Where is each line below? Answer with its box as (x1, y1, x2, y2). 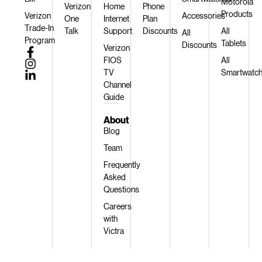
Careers (103, 201, 132, 211)
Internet (103, 13, 129, 23)
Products (221, 8, 253, 19)
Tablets (221, 37, 247, 48)
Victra (103, 225, 124, 236)
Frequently (103, 159, 140, 170)
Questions (103, 184, 139, 194)
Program (25, 35, 56, 45)
